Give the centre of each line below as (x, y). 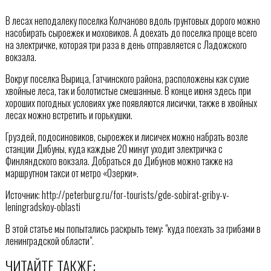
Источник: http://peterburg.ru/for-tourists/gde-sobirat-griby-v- (117, 194)
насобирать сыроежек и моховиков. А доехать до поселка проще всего (131, 32)
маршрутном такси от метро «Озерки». (72, 173)
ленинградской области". (49, 240)
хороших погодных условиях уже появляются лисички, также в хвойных (131, 103)
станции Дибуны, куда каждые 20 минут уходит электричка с (114, 149)
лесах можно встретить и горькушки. (69, 115)
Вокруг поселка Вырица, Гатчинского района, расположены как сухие (127, 78)
